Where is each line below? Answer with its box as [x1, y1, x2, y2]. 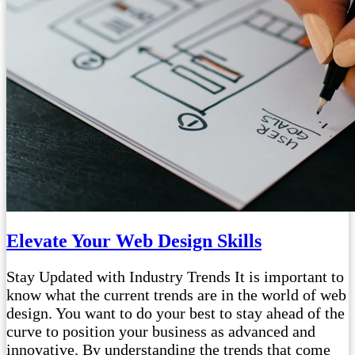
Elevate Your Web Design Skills [6, 231, 261, 252]
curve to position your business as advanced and [6, 323, 315, 341]
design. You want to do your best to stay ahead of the [6, 304, 345, 323]
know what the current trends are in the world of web [6, 286, 346, 304]
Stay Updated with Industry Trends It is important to [6, 268, 344, 286]
